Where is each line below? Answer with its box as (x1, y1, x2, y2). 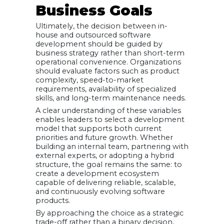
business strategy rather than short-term (35, 48, 184, 57)
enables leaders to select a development (35, 115, 184, 124)
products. (35, 196, 70, 205)
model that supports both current (35, 124, 161, 133)
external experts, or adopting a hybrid (35, 151, 174, 160)
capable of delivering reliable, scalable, (35, 178, 175, 187)
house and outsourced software (35, 30, 151, 39)
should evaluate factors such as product (35, 66, 179, 75)
